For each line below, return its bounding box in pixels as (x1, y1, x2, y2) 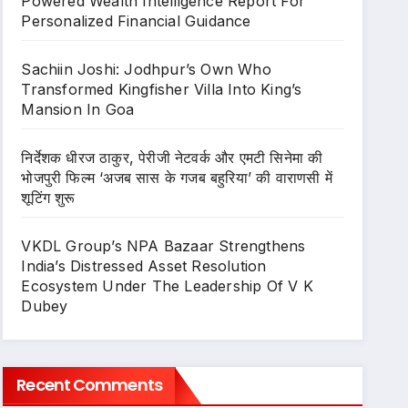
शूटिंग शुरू (21, 189, 76, 207)
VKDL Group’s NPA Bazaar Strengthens (21, 237, 306, 255)
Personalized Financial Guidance (21, 12, 251, 30)
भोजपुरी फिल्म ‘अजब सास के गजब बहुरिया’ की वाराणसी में (21, 168, 332, 187)
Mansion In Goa (21, 100, 135, 118)
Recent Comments (16, 373, 162, 396)
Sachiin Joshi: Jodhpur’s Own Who (21, 60, 271, 78)
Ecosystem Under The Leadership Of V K (21, 277, 313, 295)
